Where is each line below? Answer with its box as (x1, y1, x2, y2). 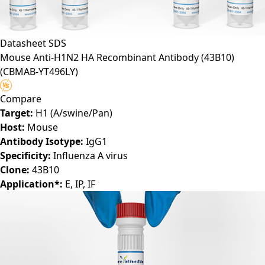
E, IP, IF (63, 177, 95, 190)
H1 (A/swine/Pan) (33, 106, 112, 119)
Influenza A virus (51, 148, 128, 162)
